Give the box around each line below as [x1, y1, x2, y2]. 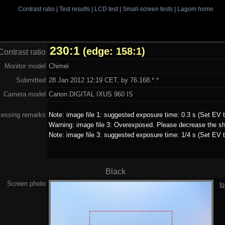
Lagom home [177, 6, 213, 12]
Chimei [48, 62, 69, 70]
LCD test [94, 6, 118, 12]
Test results [59, 6, 90, 12]
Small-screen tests [122, 6, 173, 12]
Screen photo [7, 179, 46, 187]
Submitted [16, 76, 46, 84]
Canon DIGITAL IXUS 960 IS [48, 90, 133, 98]
